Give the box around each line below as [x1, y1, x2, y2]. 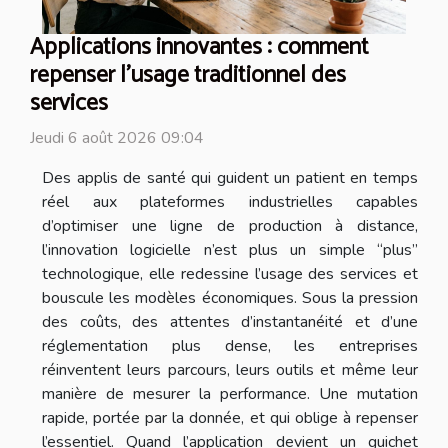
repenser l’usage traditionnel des [30, 55, 346, 95]
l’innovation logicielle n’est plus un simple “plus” [42, 238, 418, 261]
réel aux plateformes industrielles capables [42, 190, 418, 213]
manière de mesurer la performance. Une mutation [42, 382, 418, 405]
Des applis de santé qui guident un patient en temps [42, 166, 418, 189]
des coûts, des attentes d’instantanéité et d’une [42, 310, 418, 333]
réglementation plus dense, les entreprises [42, 334, 418, 357]
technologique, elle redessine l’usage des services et [42, 262, 418, 285]
